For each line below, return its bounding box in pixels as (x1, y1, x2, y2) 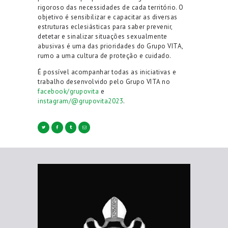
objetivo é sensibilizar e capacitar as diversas (38, 12, 178, 21)
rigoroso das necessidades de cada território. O (38, 3, 184, 12)
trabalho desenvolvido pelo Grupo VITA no (38, 77, 170, 86)
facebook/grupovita (38, 87, 99, 96)
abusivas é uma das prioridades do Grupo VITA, (38, 41, 183, 50)
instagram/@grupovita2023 (38, 96, 123, 105)
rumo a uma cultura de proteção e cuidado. (38, 51, 172, 60)
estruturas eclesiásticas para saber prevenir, (38, 22, 173, 31)
